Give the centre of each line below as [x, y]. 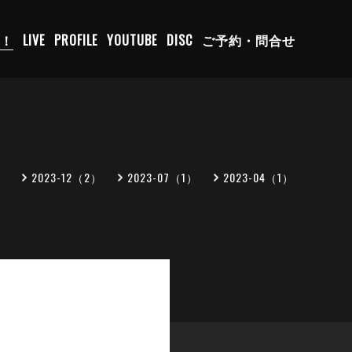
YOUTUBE [132, 40]
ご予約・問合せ [249, 40]
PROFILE [76, 40]
